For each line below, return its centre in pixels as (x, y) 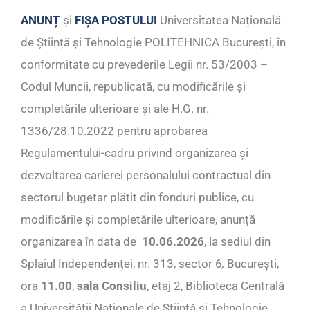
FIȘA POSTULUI (116, 20)
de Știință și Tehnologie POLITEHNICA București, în (153, 43)
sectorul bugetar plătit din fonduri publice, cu (137, 198)
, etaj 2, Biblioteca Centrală (216, 286)
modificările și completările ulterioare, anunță (138, 220)
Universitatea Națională (219, 20)
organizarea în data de (80, 242)
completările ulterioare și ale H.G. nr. (115, 109)
